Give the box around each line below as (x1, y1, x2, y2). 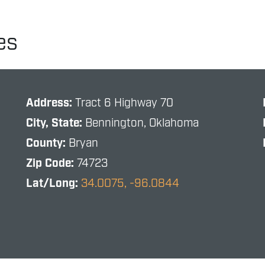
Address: (26, 96, 76, 111)
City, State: (26, 116, 86, 131)
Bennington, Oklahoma (85, 116, 199, 131)
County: (26, 136, 69, 151)
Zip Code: (26, 156, 77, 172)
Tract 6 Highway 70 (75, 96, 174, 111)
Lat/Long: (26, 176, 82, 192)
